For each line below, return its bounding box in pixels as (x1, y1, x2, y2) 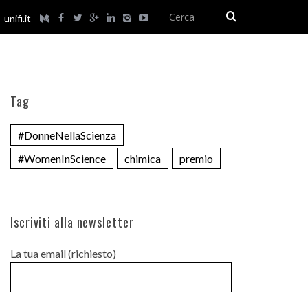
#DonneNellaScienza (18, 129, 116, 142)
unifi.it (4, 12, 31, 24)
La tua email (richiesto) (10, 247, 116, 260)
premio (179, 152, 213, 165)
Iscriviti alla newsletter (10, 213, 134, 231)
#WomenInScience (18, 152, 106, 165)
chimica (124, 152, 161, 165)
